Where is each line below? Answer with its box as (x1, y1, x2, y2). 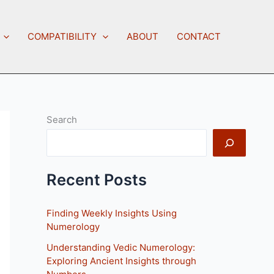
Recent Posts (46, 169, 147, 189)
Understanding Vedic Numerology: (46, 241, 195, 253)
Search (46, 114, 77, 125)
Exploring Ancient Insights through (46, 254, 196, 267)
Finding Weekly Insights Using (46, 207, 177, 220)
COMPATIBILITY (28, 31, 97, 42)
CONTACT (177, 31, 221, 42)
